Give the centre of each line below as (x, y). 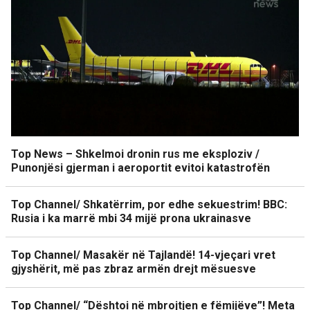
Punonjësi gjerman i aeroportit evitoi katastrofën (140, 168)
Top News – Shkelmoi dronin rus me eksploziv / (135, 154)
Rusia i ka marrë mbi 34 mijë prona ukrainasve (131, 218)
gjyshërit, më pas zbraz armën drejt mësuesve (134, 269)
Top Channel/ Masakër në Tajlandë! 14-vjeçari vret (143, 255)
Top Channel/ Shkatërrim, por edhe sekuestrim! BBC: (149, 204)
